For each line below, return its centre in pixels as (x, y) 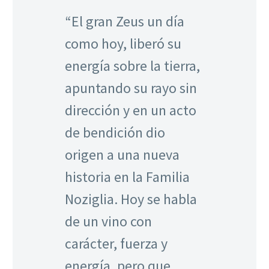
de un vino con (108, 221)
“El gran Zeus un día (125, 21)
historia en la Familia (127, 177)
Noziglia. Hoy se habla (131, 199)
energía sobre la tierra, (132, 65)
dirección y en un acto (131, 110)
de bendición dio (115, 132)
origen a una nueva (122, 154)
